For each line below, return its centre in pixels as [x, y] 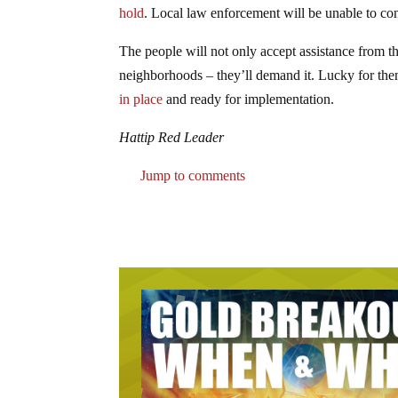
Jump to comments [191, 175]
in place [141, 99]
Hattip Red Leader [172, 137]
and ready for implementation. [249, 99]
